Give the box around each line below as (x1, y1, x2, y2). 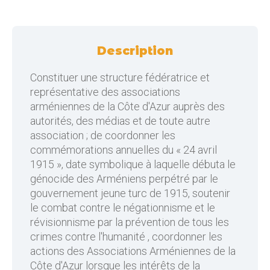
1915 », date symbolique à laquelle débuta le (30, 158, 236, 171)
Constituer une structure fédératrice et (30, 71, 210, 84)
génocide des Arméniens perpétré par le (30, 172, 218, 185)
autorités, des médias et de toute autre (30, 115, 210, 127)
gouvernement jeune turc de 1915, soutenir (30, 187, 230, 199)
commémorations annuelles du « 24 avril (30, 143, 217, 156)
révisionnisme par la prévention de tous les (30, 216, 229, 228)
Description (97, 44, 173, 58)
